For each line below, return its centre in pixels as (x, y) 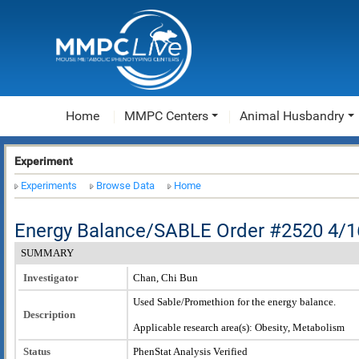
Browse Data (125, 186)
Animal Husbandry (292, 116)
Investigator (51, 277)
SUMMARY (47, 252)
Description (49, 314)
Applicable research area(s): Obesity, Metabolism (239, 327)
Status (37, 351)
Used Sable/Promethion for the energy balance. (234, 301)
